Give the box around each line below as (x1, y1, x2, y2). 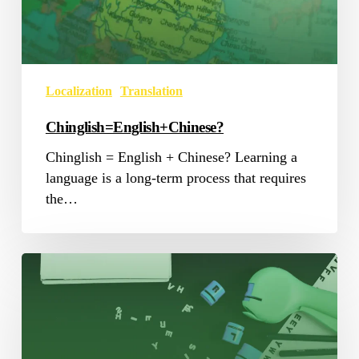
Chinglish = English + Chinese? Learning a (45, 148, 297, 165)
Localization (45, 83, 112, 98)
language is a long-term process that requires (45, 169, 306, 186)
